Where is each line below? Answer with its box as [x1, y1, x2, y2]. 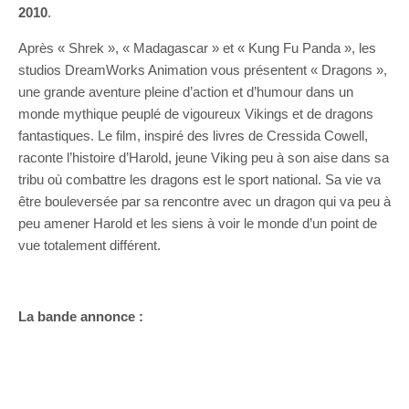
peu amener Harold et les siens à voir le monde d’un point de [18, 215, 377, 231]
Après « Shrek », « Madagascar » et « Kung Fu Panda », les [18, 40, 376, 56]
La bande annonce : [18, 309, 143, 324]
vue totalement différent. [18, 237, 161, 253]
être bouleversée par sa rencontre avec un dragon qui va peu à [18, 194, 391, 209]
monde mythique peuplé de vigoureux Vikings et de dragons [18, 106, 373, 121]
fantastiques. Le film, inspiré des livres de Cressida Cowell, [18, 128, 368, 143]
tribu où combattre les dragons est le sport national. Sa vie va [18, 172, 381, 187]
